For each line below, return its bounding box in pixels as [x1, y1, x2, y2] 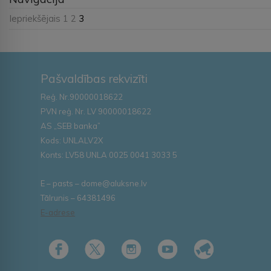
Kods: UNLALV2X [41, 135, 103, 145]
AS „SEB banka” [41, 120, 101, 131]
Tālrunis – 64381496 [41, 192, 116, 203]
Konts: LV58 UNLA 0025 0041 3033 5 [41, 149, 178, 160]
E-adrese [41, 207, 76, 217]
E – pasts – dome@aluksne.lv [41, 178, 148, 188]
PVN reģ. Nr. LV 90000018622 [41, 106, 152, 116]
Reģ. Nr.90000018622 [41, 91, 123, 102]
